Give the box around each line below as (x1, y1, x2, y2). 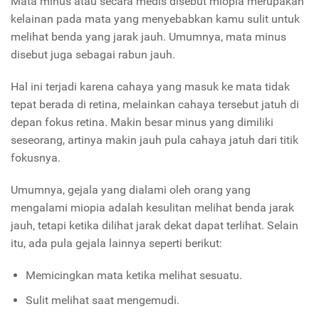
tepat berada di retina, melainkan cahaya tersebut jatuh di (11, 98, 299, 112)
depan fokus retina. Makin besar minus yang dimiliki (11, 115, 273, 130)
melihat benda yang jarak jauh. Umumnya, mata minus (11, 30, 286, 44)
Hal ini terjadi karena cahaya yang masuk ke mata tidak (11, 80, 290, 94)
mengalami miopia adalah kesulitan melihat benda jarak (11, 201, 294, 215)
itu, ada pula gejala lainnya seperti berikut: (11, 236, 222, 251)
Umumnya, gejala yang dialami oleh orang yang (11, 183, 251, 197)
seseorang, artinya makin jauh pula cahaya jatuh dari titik (11, 133, 298, 147)
